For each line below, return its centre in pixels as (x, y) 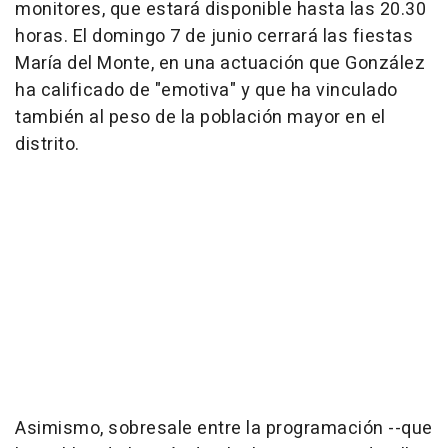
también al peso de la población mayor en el (200, 117)
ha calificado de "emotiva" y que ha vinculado (206, 90)
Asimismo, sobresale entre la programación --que (224, 428)
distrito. (47, 144)
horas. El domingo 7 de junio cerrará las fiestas (214, 36)
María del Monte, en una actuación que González (220, 63)
